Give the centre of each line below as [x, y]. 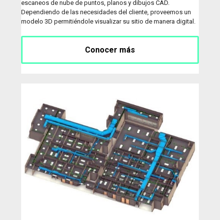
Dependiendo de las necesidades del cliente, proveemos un [106, 12]
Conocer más [110, 50]
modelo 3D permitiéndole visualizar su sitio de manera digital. [108, 21]
